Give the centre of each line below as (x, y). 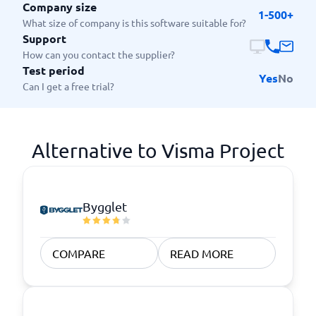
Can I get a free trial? (68, 86)
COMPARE (79, 253)
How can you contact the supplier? (99, 54)
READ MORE (202, 253)
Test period (54, 70)
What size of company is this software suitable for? (134, 23)
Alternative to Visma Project (158, 151)
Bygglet (105, 206)
